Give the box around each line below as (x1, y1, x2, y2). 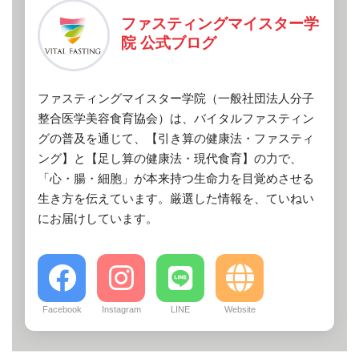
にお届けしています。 (38, 211, 158, 225)
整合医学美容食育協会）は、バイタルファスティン (38, 111, 314, 125)
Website (224, 304, 256, 314)
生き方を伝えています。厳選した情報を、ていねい (38, 191, 314, 205)
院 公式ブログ (121, 34, 216, 51)
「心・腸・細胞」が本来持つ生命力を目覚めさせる (38, 171, 314, 185)
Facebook (42, 304, 82, 314)
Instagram (101, 304, 141, 314)
